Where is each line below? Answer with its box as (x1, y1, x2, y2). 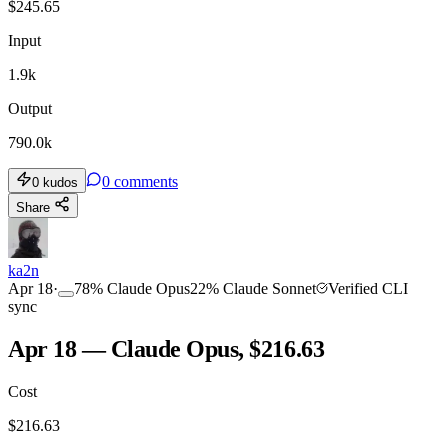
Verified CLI (328, 279, 408, 297)
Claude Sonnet (223, 279, 316, 297)
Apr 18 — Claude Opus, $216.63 (8, 335, 325, 362)
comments (114, 172, 178, 190)
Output (8, 99, 52, 117)
